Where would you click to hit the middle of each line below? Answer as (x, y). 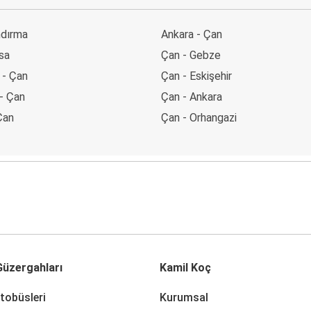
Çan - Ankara (192, 96)
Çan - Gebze (191, 55)
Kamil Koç (185, 267)
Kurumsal (184, 297)
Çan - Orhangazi (199, 117)
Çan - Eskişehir (196, 76)
